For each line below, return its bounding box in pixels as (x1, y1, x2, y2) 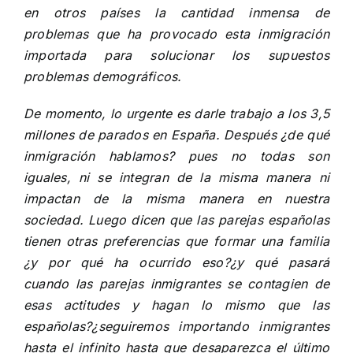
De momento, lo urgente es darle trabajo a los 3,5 (24, 106, 329, 121)
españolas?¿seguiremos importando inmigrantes (24, 318, 329, 334)
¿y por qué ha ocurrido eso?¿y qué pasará (24, 255, 329, 270)
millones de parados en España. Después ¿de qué (24, 127, 329, 143)
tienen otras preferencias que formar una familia (24, 233, 329, 249)
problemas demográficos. (24, 69, 182, 84)
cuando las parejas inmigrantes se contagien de (24, 276, 329, 292)
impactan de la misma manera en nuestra (24, 191, 329, 206)
